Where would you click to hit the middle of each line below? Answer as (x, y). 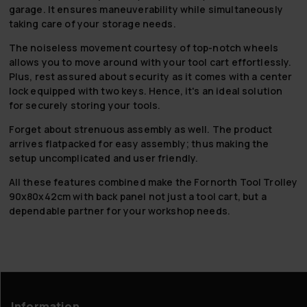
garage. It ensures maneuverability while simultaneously (146, 9)
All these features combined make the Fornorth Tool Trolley (153, 182)
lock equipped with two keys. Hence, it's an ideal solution (146, 90)
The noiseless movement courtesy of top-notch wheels (144, 47)
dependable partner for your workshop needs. (120, 210)
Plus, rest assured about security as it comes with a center (150, 76)
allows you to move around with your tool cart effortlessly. (150, 62)
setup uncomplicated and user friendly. (103, 158)
